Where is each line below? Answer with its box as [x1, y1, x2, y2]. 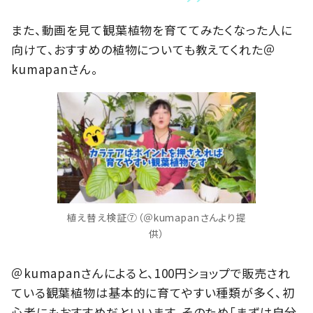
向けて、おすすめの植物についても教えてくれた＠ [11, 40, 276, 58]
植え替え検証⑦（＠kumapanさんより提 [66, 210, 247, 225]
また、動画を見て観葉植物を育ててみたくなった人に [11, 20, 293, 38]
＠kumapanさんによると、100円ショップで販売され [11, 263, 291, 282]
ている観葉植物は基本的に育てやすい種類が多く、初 [11, 283, 295, 301]
